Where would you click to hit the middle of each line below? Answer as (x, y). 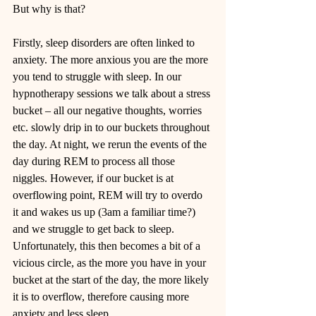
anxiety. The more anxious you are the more (112, 60)
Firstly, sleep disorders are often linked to (105, 43)
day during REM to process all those (95, 161)
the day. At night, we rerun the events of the (111, 144)
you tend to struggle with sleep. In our (98, 77)
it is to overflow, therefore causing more (102, 297)
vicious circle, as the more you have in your (111, 263)
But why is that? (50, 9)
